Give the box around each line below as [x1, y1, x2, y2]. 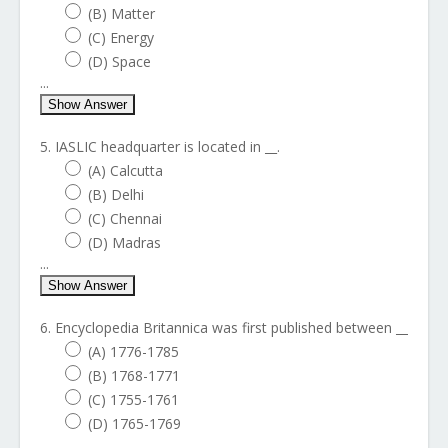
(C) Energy [88, 28, 154, 47]
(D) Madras [88, 233, 161, 252]
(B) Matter [88, 4, 155, 23]
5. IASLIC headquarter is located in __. [40, 137, 280, 156]
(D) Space [88, 52, 151, 71]
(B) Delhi [88, 185, 144, 204]
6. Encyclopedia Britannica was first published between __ [40, 318, 408, 337]
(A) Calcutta [88, 161, 163, 180]
